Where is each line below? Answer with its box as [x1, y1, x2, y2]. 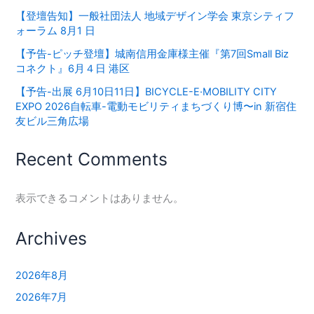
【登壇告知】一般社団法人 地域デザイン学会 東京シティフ [15, 10, 295, 23]
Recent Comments [15, 148, 168, 170]
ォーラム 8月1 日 [15, 25, 96, 38]
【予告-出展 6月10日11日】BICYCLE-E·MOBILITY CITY [15, 86, 278, 99]
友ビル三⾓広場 [15, 115, 90, 128]
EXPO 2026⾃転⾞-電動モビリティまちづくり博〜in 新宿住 [15, 100, 297, 114]
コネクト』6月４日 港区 [15, 62, 130, 76]
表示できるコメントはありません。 [15, 191, 184, 205]
